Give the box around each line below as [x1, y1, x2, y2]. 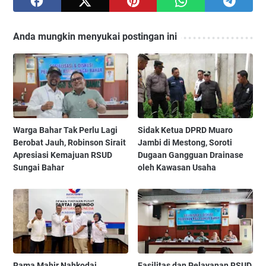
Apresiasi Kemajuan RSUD [13, 150, 112, 160]
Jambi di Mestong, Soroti [138, 138, 233, 148]
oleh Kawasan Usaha [138, 163, 217, 173]
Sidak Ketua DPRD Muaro [138, 125, 233, 135]
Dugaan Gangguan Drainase [138, 150, 244, 160]
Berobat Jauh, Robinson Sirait [13, 138, 126, 148]
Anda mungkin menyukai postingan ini [13, 31, 177, 43]
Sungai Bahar [13, 163, 64, 173]
